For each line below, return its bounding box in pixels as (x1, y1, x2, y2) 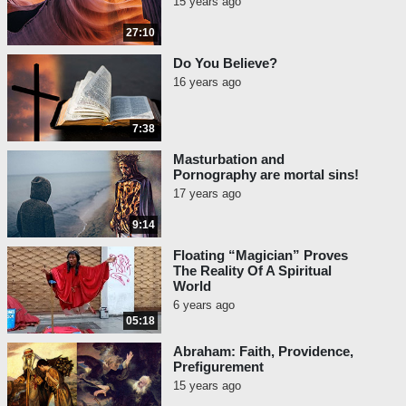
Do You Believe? (173, 55, 277, 72)
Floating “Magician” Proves (173, 247, 348, 264)
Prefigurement (173, 359, 264, 375)
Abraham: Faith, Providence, (173, 343, 353, 360)
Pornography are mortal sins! (173, 167, 359, 183)
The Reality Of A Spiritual (173, 263, 332, 279)
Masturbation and (173, 151, 285, 168)
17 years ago (173, 187, 241, 201)
